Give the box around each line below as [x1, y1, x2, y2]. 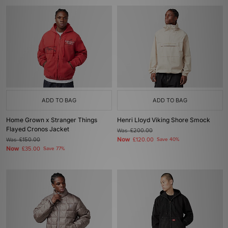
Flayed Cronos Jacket [6, 125, 69, 133]
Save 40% [157, 136, 179, 142]
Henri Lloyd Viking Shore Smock [117, 116, 210, 124]
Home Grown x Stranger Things [6, 116, 97, 124]
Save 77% [43, 146, 65, 152]
